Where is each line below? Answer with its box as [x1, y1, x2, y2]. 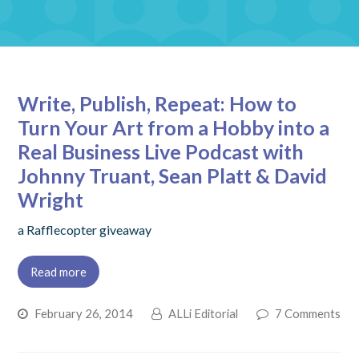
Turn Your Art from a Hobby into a [18, 115, 330, 139]
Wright [18, 188, 84, 212]
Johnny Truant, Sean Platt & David [18, 163, 328, 188]
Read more [30, 264, 87, 279]
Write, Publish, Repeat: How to [18, 91, 297, 115]
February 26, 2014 [34, 305, 134, 321]
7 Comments [275, 305, 341, 321]
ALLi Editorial [168, 305, 239, 321]
